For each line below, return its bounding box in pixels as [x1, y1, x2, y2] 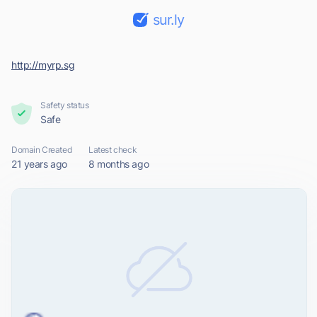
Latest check [88, 144, 137, 155]
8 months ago [88, 158, 149, 170]
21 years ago [11, 158, 67, 170]
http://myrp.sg [11, 59, 75, 71]
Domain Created [11, 144, 72, 155]
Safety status [40, 100, 89, 110]
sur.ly [153, 11, 184, 28]
